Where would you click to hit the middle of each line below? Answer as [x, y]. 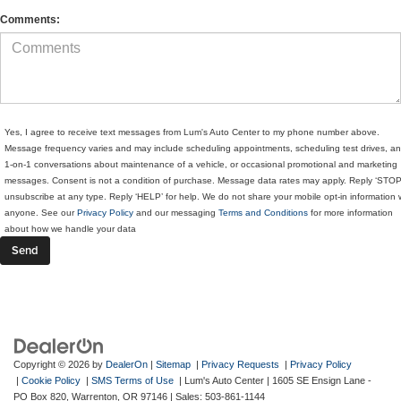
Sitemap [173, 365]
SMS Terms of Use [132, 381]
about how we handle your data [70, 229]
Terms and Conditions [262, 213]
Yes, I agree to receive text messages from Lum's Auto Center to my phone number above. [192, 132]
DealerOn [127, 365]
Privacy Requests [240, 365]
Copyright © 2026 [53, 365]
